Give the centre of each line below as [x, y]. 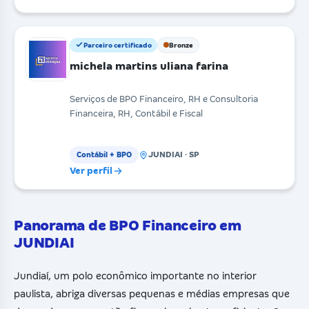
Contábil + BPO [104, 155]
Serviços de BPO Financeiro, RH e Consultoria [164, 99]
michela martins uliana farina [149, 66]
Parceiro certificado [118, 45]
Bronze [181, 45]
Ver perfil [91, 171]
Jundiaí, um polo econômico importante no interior [135, 276]
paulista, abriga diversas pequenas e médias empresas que [152, 294]
